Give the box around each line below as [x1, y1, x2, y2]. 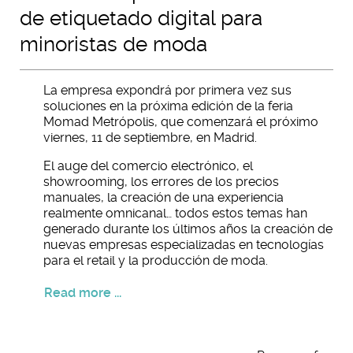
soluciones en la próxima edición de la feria [43, 98, 293, 113]
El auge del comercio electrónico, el [43, 158, 253, 173]
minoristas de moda [20, 32, 207, 56]
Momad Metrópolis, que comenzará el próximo [43, 114, 318, 129]
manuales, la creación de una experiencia [43, 190, 284, 205]
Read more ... [44, 285, 121, 300]
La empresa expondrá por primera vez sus [43, 83, 292, 98]
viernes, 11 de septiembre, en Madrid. [43, 130, 257, 145]
